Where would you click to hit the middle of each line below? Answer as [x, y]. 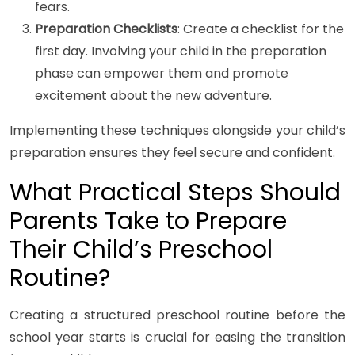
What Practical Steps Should [175, 193]
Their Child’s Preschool [141, 250]
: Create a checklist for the [261, 29]
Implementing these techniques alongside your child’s [177, 131]
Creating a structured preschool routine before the [177, 315]
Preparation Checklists [106, 29]
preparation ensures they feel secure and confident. [172, 153]
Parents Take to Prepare [148, 221]
